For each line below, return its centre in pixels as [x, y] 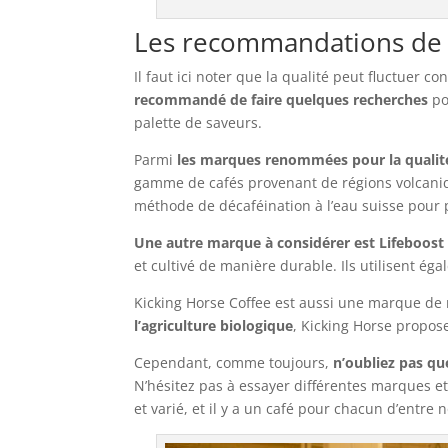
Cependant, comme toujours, [232, 362]
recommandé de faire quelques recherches [281, 99]
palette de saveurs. [198, 122]
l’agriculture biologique [214, 325]
